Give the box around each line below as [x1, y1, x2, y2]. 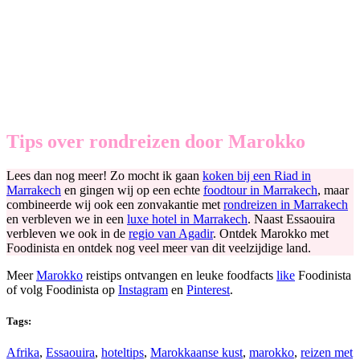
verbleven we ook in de [6, 226, 129, 240]
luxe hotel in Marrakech [127, 211, 247, 226]
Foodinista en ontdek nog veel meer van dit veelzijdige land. [6, 240, 311, 255]
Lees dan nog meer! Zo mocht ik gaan [6, 168, 202, 182]
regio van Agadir [129, 226, 213, 240]
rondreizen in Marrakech [223, 197, 348, 211]
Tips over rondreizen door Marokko [6, 130, 305, 152]
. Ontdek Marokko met [213, 226, 329, 240]
